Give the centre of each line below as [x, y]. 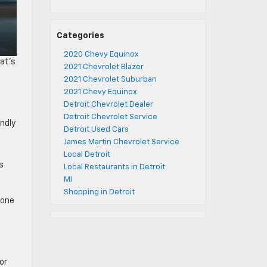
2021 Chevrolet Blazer [103, 67]
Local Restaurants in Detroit [114, 167]
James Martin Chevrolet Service [121, 142]
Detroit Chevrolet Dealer [108, 105]
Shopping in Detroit [99, 192]
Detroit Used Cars [96, 130]
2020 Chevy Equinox [101, 55]
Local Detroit [87, 155]
